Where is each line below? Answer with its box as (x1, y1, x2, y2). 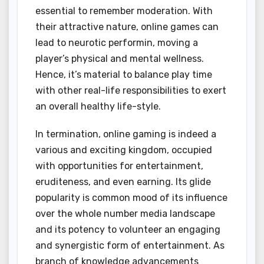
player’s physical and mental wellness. (35, 53, 204, 65)
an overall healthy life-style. (35, 101, 161, 113)
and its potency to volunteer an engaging (35, 224, 220, 236)
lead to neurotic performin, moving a (35, 37, 198, 49)
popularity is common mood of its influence (35, 192, 227, 204)
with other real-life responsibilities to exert (35, 85, 226, 97)
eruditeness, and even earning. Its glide (35, 176, 211, 188)
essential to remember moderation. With (35, 5, 213, 17)
